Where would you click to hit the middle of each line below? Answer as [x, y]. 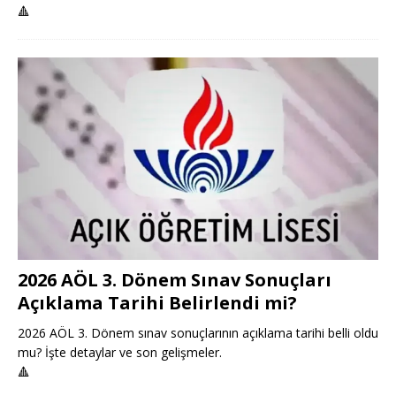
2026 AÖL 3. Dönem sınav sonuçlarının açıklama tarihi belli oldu [198, 333]
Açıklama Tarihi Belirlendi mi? [157, 303]
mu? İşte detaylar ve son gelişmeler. [120, 353]
